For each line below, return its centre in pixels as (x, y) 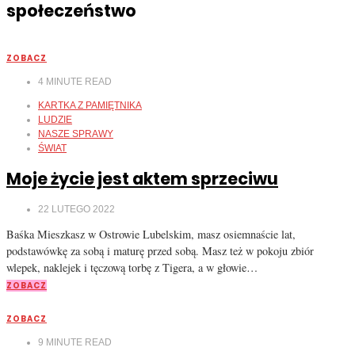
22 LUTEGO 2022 (76, 209)
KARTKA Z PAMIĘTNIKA (90, 106)
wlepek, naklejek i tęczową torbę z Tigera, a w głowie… (132, 267)
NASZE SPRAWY (76, 134)
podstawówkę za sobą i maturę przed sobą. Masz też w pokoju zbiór (160, 250)
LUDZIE (55, 120)
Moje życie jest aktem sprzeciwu (142, 178)
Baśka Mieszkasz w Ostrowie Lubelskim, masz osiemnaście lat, (151, 234)
